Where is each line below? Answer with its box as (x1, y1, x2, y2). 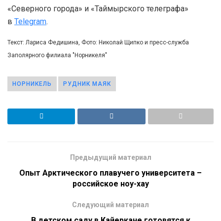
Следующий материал (72, 200, 149, 209)
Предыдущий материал (70, 153, 151, 161)
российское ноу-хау (72, 179, 149, 188)
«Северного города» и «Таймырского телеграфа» (7, 3, 188, 13)
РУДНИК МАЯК (63, 80, 111, 87)
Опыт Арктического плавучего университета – (19, 168, 202, 178)
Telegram (14, 16, 46, 26)
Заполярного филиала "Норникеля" (7, 51, 107, 59)
